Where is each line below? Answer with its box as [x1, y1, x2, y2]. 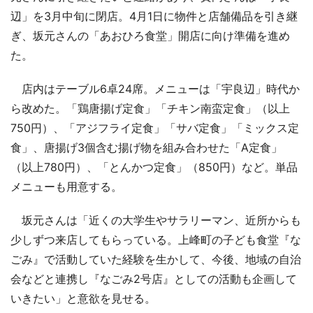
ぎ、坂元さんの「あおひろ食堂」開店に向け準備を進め [10, 28, 290, 43]
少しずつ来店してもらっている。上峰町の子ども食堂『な [10, 232, 301, 247]
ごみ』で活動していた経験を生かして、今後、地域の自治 [10, 252, 301, 266]
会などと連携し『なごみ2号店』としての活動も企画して [10, 271, 297, 286]
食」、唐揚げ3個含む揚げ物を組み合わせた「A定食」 [10, 140, 282, 154]
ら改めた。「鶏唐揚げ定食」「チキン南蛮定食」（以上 [10, 101, 290, 115]
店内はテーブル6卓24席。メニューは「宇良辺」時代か [10, 81, 300, 96]
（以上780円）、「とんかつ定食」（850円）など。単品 [10, 159, 298, 174]
